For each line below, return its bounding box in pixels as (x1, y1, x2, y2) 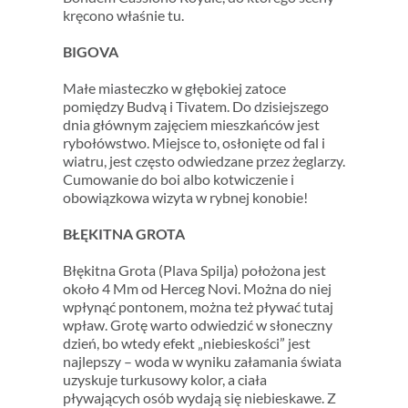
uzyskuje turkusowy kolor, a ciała (62, 371, 267, 389)
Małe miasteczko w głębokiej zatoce (62, 79, 286, 97)
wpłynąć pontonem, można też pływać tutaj (62, 298, 333, 316)
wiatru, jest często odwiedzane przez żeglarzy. (62, 152, 345, 170)
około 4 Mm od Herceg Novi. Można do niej (62, 280, 331, 298)
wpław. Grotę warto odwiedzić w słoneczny (62, 316, 332, 334)
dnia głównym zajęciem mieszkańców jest (62, 116, 320, 134)
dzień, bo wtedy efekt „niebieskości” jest (62, 334, 311, 352)
